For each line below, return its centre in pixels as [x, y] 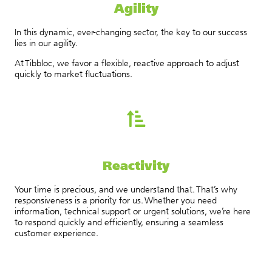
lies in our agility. [46, 42]
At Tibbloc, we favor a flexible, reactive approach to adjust [127, 63]
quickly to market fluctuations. [73, 73]
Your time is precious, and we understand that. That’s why [126, 189]
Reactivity [136, 165]
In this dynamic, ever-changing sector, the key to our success [131, 32]
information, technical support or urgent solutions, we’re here [133, 211]
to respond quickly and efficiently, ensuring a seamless [119, 222]
